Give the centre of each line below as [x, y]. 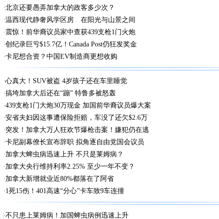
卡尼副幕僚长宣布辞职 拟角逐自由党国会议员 [75, 142]
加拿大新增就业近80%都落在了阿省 [59, 179]
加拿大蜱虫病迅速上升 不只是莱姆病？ [64, 154]
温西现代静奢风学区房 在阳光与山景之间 [70, 20]
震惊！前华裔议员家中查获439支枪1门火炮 [70, 32]
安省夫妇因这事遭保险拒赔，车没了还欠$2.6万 [76, 118]
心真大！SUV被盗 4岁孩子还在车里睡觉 [66, 81]
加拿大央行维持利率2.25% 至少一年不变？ [70, 166]
